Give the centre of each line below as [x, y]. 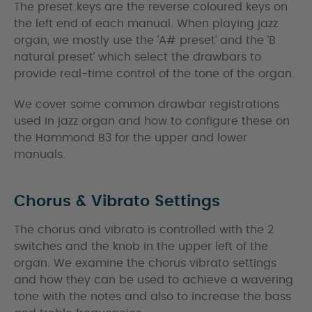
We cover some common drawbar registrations [147, 104]
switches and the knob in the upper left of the [141, 247]
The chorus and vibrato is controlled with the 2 [144, 230]
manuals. [40, 155]
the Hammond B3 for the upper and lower [131, 138]
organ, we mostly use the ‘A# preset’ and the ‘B [145, 40]
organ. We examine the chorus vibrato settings [145, 263]
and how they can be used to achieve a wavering [154, 280]
